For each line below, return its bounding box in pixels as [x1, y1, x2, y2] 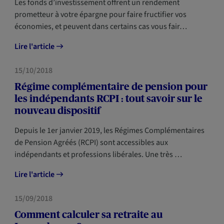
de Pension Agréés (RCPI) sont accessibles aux [14, 137, 168, 148]
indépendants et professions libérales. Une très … [14, 149, 182, 160]
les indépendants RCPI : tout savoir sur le [14, 93, 202, 104]
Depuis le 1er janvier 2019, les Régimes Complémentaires [14, 125, 204, 136]
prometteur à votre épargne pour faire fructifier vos [14, 9, 186, 20]
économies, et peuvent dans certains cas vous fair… [14, 21, 187, 32]
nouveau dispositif [14, 105, 100, 116]
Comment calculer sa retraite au [14, 209, 162, 220]
